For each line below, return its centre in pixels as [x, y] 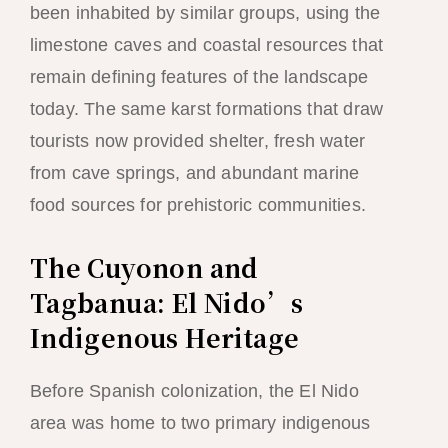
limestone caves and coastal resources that [206, 45]
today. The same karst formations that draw [206, 109]
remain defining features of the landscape [198, 77]
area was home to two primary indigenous [200, 422]
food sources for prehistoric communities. [197, 205]
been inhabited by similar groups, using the [205, 13]
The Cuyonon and [144, 266]
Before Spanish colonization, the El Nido [194, 390]
